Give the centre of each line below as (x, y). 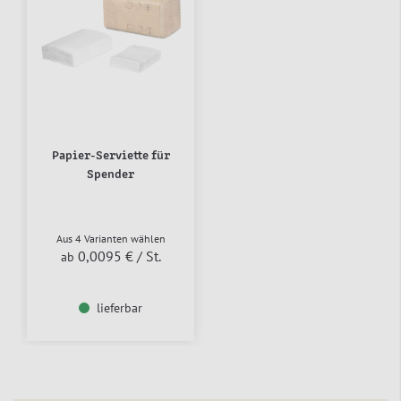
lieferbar (119, 307)
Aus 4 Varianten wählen (111, 238)
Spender (111, 174)
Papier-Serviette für (111, 155)
